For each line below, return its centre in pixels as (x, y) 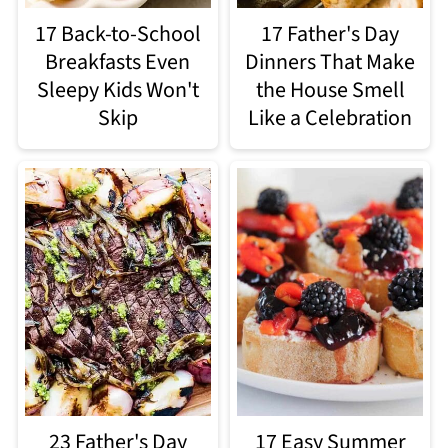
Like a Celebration (330, 117)
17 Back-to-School (117, 33)
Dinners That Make (330, 61)
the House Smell (330, 89)
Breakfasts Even (118, 61)
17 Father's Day (330, 33)
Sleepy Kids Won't (117, 89)
